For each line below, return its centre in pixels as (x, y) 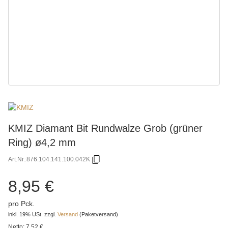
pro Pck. (21, 203)
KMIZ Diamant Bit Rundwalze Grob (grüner (105, 128)
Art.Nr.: (17, 160)
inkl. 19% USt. (25, 214)
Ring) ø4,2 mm (42, 142)
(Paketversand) (99, 214)
